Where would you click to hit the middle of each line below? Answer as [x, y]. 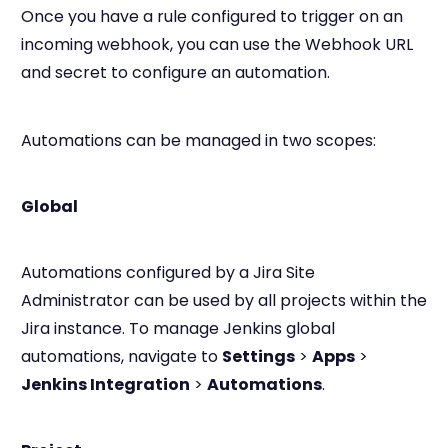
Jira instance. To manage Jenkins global [178, 328]
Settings [258, 356]
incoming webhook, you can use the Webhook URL [217, 44]
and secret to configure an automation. [175, 72]
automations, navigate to [121, 356]
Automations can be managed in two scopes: [198, 140]
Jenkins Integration [105, 384]
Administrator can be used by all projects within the [224, 300]
